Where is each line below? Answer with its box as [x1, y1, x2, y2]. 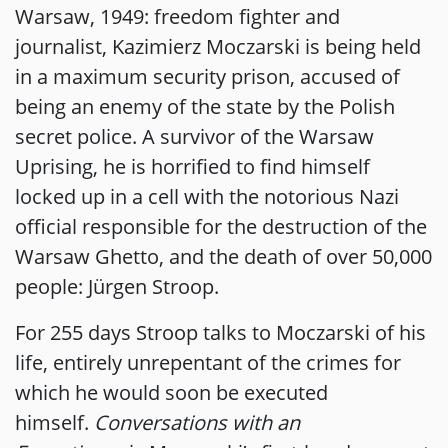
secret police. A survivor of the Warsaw [15, 123, 374, 150]
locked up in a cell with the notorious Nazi [15, 183, 399, 210]
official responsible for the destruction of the [15, 213, 427, 240]
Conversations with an [94, 409, 300, 436]
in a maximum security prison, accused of [15, 63, 400, 90]
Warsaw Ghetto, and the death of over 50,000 [15, 243, 432, 270]
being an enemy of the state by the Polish [15, 93, 395, 120]
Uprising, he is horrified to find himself [15, 153, 370, 180]
